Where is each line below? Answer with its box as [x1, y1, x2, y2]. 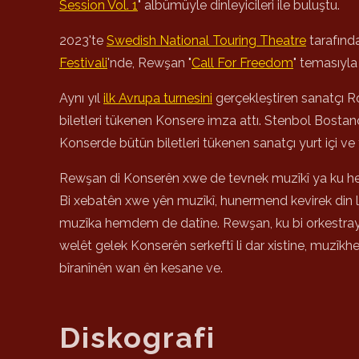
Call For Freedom [192, 55, 293, 71]
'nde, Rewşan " [107, 55, 192, 71]
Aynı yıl [59, 91, 103, 106]
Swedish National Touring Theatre [107, 33, 306, 48]
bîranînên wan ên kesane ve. [59, 260, 223, 276]
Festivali [59, 55, 107, 71]
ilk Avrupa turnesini [103, 91, 212, 106]
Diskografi [59, 321, 216, 354]
